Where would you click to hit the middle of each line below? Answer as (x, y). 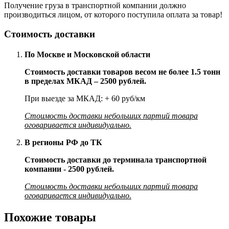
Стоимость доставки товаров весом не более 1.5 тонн (122, 72)
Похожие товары (50, 217)
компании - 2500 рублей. (69, 169)
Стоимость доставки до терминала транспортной (116, 160)
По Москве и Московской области (87, 55)
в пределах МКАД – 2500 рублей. (85, 81)
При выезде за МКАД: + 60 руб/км (85, 99)
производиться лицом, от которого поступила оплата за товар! (113, 14)
